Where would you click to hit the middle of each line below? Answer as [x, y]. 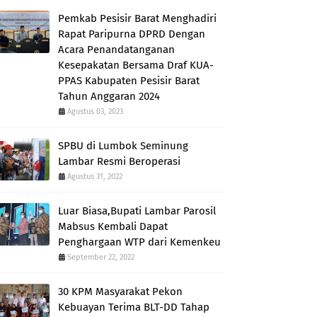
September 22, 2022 [101, 257]
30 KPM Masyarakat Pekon [120, 292]
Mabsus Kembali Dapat [113, 226]
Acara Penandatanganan [116, 50]
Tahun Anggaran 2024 [109, 96]
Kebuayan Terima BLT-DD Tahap [134, 307]
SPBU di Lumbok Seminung [123, 146]
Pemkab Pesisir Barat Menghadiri [137, 18]
